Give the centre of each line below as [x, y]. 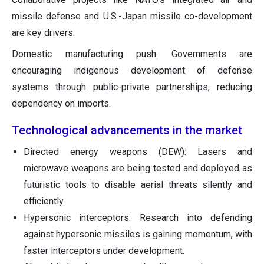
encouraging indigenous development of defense [132, 71]
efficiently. [44, 202]
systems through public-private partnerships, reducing [132, 87]
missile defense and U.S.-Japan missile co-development [132, 16]
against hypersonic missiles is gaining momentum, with [138, 235]
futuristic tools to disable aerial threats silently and [138, 185]
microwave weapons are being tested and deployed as [138, 169]
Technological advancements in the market [127, 131]
